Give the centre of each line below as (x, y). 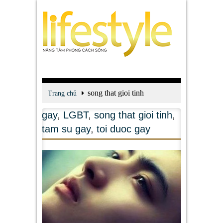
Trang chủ (62, 93)
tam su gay (66, 129)
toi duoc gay (123, 129)
